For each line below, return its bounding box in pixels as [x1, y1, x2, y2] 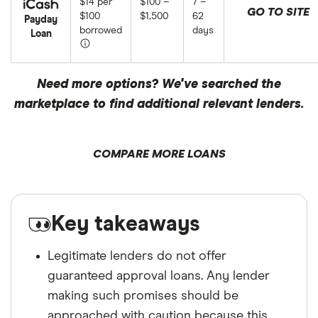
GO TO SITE [247, 6, 309, 18]
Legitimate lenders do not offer [48, 250, 226, 263]
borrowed [79, 26, 122, 35]
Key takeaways [51, 214, 200, 235]
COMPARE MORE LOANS [92, 148, 226, 160]
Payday [24, 15, 57, 26]
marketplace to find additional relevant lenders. [14, 98, 304, 111]
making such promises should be [48, 290, 238, 302]
